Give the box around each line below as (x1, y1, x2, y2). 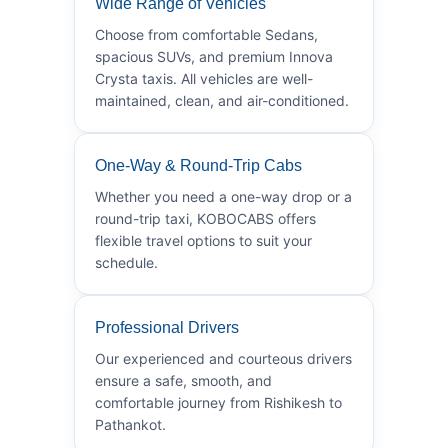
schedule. (95, 253, 158, 271)
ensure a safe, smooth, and (95, 371, 272, 389)
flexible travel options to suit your (95, 231, 312, 249)
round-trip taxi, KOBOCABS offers (95, 209, 316, 227)
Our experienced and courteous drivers (95, 349, 352, 367)
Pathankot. (95, 415, 166, 433)
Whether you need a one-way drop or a (95, 187, 352, 205)
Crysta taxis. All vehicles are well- (95, 69, 313, 87)
